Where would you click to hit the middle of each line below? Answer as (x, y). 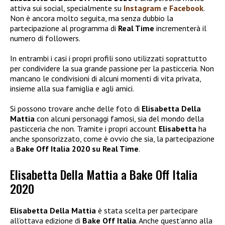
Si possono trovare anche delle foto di (76, 109)
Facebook (186, 8)
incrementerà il (181, 28)
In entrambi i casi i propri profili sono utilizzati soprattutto (108, 59)
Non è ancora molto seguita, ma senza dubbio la (92, 18)
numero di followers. (45, 38)
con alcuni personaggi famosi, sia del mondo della (119, 119)
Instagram (142, 8)
